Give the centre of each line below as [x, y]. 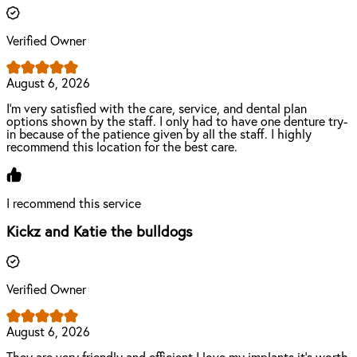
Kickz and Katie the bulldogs [100, 233]
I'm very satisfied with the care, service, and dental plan [157, 109]
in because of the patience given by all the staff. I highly [159, 134]
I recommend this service [74, 204]
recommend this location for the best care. [122, 147]
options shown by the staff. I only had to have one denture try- [177, 122]
